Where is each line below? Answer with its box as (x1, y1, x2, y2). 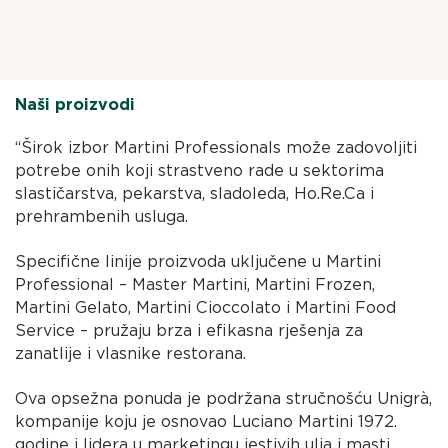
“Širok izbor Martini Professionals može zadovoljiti (15, 137, 418, 157)
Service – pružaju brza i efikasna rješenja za (15, 320, 364, 340)
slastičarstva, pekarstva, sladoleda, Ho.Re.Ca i (15, 183, 375, 203)
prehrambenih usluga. (15, 206, 189, 226)
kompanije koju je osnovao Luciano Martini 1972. (15, 411, 398, 431)
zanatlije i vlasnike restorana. (15, 343, 247, 363)
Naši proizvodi (15, 94, 136, 114)
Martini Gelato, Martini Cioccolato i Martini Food (15, 297, 397, 317)
